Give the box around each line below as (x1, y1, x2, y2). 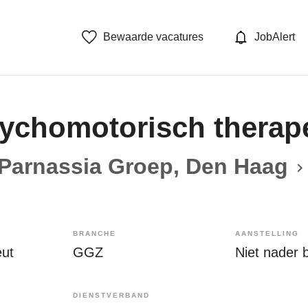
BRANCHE (73, 229, 116, 237)
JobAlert (254, 31, 295, 43)
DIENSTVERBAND (73, 291, 150, 299)
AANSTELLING (235, 229, 299, 237)
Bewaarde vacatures (103, 31, 204, 43)
